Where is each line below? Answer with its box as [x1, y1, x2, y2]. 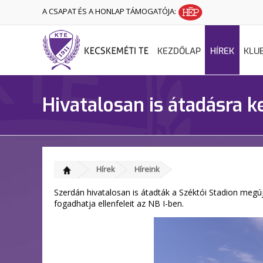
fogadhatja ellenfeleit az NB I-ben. [54, 198, 186, 209]
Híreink [134, 164, 160, 174]
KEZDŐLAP [157, 45, 201, 57]
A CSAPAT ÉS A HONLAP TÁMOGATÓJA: [42, 6, 178, 17]
